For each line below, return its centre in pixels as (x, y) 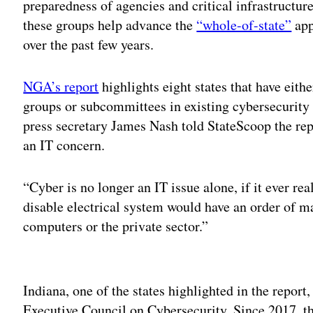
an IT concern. (64, 145)
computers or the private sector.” (116, 226)
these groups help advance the (110, 25)
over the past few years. (89, 45)
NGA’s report (61, 87)
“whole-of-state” (244, 25)
